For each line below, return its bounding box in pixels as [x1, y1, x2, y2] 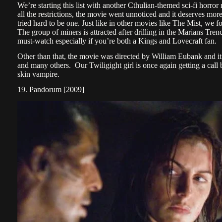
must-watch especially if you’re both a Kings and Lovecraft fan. [17, 37, 217, 45]
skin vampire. [17, 69, 59, 78]
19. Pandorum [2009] [17, 85, 84, 94]
